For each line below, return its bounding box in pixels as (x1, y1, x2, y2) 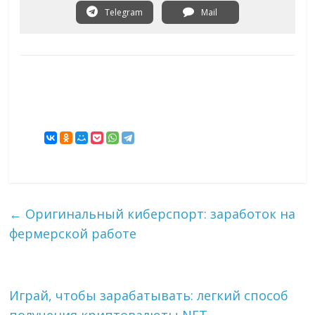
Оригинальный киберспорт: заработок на (22, 205, 296, 223)
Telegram (102, 6, 143, 19)
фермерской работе (9, 225, 137, 243)
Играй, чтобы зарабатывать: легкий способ (9, 287, 289, 304)
